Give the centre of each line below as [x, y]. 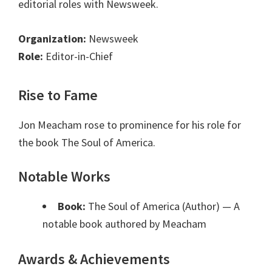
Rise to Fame [58, 95]
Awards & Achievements [94, 259]
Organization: [52, 39]
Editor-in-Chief [78, 56]
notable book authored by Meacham [124, 224]
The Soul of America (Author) [154, 206]
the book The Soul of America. [87, 143]
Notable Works [64, 177]
